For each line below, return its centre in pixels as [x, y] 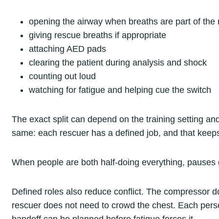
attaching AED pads [68, 49]
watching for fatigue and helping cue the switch [120, 90]
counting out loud [63, 77]
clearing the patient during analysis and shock [118, 63]
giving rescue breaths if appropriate [98, 35]
